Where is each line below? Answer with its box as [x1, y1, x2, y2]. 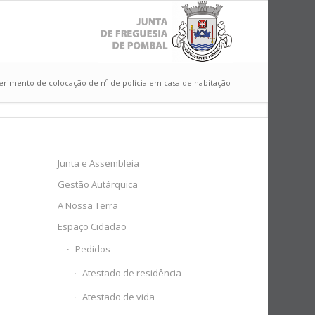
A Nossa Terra [58, 199, 119, 212]
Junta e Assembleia [58, 157, 140, 169]
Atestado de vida [82, 290, 155, 303]
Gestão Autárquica [58, 178, 139, 191]
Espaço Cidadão [58, 220, 127, 233]
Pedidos [75, 243, 111, 255]
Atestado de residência [82, 266, 182, 279]
